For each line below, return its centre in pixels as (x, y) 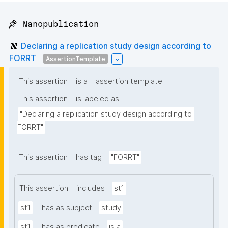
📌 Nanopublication (53, 24)
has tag (89, 158)
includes (91, 189)
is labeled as (97, 99)
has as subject (67, 208)
